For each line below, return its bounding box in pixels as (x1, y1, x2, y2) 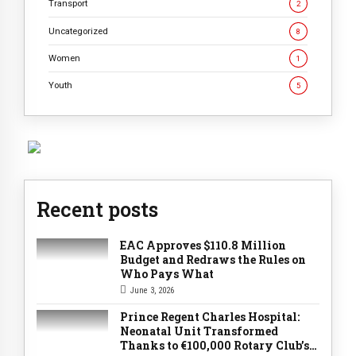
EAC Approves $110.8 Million (120, 238, 286, 253)
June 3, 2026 (130, 285, 174, 296)
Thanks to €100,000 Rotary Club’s (120, 338, 309, 354)
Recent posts (37, 196, 158, 223)
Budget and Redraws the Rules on (120, 252, 306, 268)
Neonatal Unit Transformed (120, 323, 278, 339)
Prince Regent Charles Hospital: (120, 309, 300, 325)
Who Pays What (120, 266, 214, 282)
